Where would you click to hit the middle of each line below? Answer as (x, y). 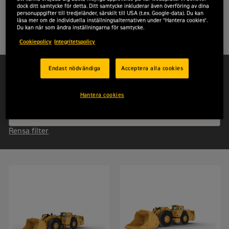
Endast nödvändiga (75, 68)
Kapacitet (26, 100)
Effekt (20, 68)
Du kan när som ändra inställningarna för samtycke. (81, 28)
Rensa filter (29, 131)
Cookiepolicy (36, 42)
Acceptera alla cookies (152, 68)
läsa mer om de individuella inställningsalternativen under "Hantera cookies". (112, 20)
